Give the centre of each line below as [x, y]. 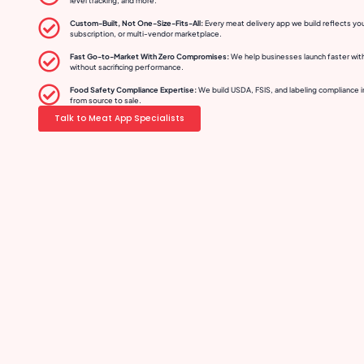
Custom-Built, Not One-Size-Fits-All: [136, 23]
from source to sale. [105, 100]
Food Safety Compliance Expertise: [133, 89]
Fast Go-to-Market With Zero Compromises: [149, 56]
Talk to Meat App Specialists [119, 119]
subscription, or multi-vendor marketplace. [145, 33]
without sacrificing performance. [126, 67]
